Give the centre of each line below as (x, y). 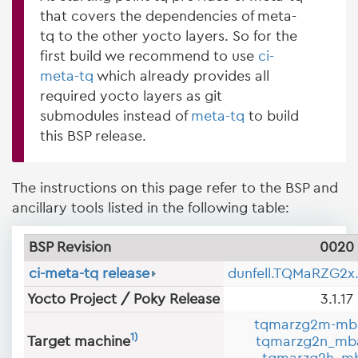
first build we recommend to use (149, 56)
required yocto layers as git (131, 96)
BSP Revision (70, 247)
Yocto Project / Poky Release (123, 299)
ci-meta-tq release (89, 273)
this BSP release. (93, 136)
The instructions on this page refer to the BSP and (175, 188)
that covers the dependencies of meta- (168, 16)
